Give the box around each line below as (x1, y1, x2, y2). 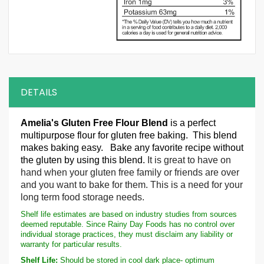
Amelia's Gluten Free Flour (21, 117, 139, 128)
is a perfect (170, 117, 216, 128)
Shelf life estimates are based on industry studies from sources (21, 209, 237, 219)
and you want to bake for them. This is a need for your (21, 179, 243, 190)
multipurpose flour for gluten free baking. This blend (21, 130, 237, 140)
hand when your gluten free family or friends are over (21, 167, 239, 177)
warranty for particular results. (21, 239, 122, 249)
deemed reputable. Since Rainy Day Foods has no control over (21, 219, 235, 229)
